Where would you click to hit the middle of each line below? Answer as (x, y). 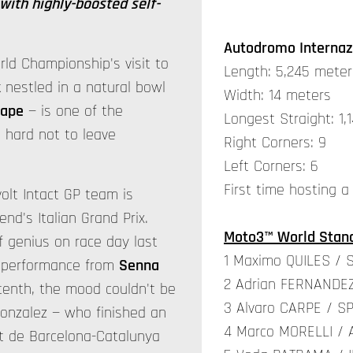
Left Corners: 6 (271, 166)
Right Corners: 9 (275, 142)
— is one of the (73, 111)
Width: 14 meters (277, 95)
